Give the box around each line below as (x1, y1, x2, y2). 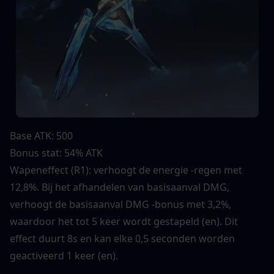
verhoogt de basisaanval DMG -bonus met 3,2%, (10, 197, 231, 211)
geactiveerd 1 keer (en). (10, 248, 118, 262)
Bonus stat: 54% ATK (10, 146, 103, 160)
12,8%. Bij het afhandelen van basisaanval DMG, (10, 180, 229, 194)
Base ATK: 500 (10, 128, 73, 143)
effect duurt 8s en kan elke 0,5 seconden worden (10, 231, 235, 245)
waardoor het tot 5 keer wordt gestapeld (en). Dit (10, 214, 238, 228)
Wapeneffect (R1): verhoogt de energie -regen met (10, 163, 242, 177)
